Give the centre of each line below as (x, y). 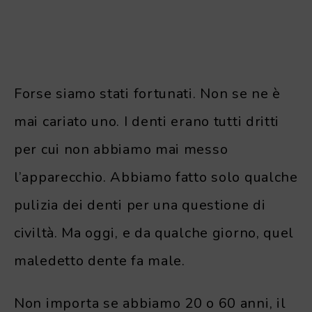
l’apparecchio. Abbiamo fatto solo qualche (156, 178)
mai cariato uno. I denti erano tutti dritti (147, 122)
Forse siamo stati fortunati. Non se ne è (148, 94)
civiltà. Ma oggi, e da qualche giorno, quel (154, 233)
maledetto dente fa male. (100, 261)
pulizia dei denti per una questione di (140, 205)
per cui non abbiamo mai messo (121, 150)
